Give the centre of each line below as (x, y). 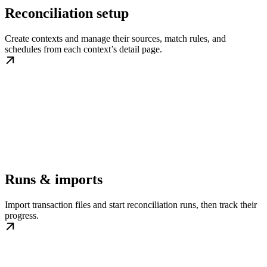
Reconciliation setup (67, 13)
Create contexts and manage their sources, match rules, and (115, 39)
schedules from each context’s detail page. (83, 49)
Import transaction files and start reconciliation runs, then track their (131, 205)
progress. (22, 216)
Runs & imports (54, 180)
